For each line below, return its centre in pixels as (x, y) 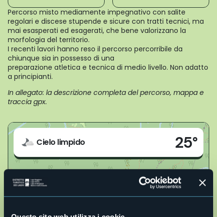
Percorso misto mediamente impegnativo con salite (97, 12)
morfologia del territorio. (49, 40)
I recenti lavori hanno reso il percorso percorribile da (95, 49)
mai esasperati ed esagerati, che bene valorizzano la (97, 31)
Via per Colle (44, 139)
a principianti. (30, 77)
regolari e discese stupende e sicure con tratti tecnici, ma (106, 21)
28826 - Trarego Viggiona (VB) (65, 149)
